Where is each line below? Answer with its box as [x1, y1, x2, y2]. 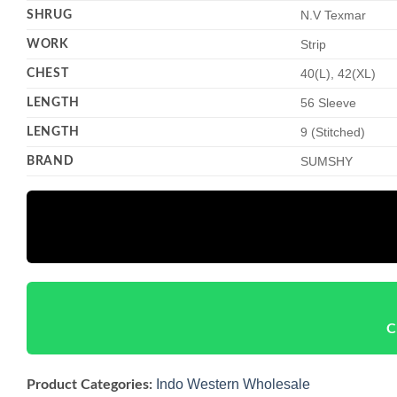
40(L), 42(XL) [300, 66, 377, 82]
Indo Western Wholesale [156, 376, 310, 392]
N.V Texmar [300, 8, 367, 23]
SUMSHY [300, 154, 354, 169]
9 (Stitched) [300, 125, 366, 140]
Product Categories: [27, 377, 152, 392]
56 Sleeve [300, 96, 357, 111]
